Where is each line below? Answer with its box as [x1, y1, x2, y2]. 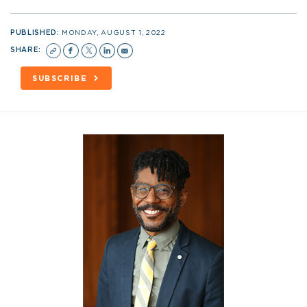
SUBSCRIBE [32, 74, 88, 82]
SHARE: [10, 46, 44, 53]
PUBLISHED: [10, 29, 62, 36]
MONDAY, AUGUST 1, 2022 [62, 29, 166, 36]
